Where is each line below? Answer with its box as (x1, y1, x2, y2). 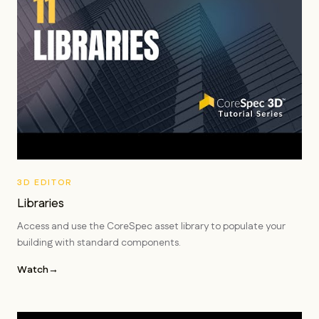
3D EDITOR (17, 177, 73, 189)
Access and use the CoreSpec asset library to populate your (17, 219, 286, 234)
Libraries (17, 195, 64, 212)
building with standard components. (17, 236, 181, 250)
